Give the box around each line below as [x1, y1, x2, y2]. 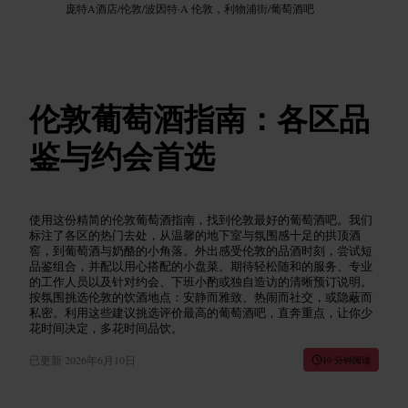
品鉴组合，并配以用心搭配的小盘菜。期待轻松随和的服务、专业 [29, 257, 372, 274]
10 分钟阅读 [322, 352, 371, 366]
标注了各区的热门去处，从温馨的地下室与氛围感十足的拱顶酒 [29, 226, 361, 243]
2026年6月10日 [65, 352, 136, 367]
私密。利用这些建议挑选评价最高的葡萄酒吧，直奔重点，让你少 [29, 303, 372, 321]
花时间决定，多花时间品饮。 [29, 319, 183, 336]
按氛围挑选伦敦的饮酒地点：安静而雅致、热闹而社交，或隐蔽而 [29, 288, 372, 305]
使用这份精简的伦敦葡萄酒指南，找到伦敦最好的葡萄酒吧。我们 [29, 210, 372, 228]
